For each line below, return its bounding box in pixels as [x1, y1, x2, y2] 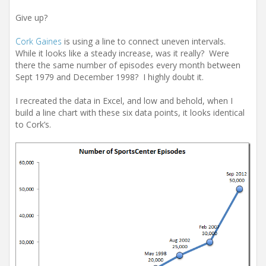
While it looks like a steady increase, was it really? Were [15, 47, 229, 59]
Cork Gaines [15, 36, 62, 47]
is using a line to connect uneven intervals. [62, 36, 228, 47]
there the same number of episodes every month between [15, 59, 240, 71]
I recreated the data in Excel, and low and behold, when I [15, 95, 233, 106]
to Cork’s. [15, 119, 51, 130]
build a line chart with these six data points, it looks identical [15, 107, 245, 118]
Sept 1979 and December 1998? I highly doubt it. [15, 71, 204, 83]
